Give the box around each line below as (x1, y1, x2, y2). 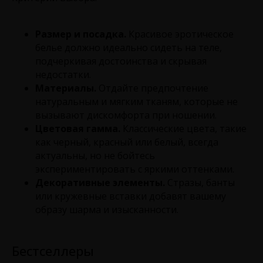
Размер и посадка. (35, 27, 129, 41)
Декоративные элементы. (35, 176, 167, 189)
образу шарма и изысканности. (35, 203, 178, 216)
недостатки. (35, 68, 91, 81)
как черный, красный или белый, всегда (35, 135, 218, 149)
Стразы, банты (167, 176, 235, 189)
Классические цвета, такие (123, 122, 247, 135)
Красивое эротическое (129, 27, 234, 41)
